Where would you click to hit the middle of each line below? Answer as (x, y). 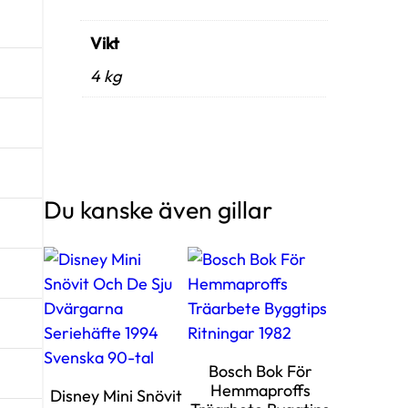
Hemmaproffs (260, 390)
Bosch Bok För (260, 371)
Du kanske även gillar (158, 209)
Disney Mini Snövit (116, 395)
